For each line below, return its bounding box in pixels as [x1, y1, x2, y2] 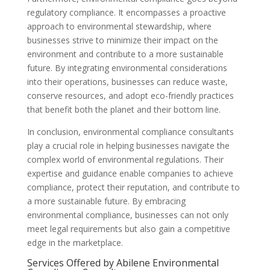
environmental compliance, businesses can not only [27, 209, 228, 221]
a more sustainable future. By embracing [27, 195, 186, 207]
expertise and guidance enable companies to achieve [27, 168, 233, 179]
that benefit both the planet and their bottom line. [27, 104, 221, 115]
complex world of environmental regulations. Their [27, 154, 224, 165]
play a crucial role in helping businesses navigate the [27, 140, 230, 151]
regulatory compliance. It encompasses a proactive [27, 7, 226, 18]
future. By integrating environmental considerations [27, 62, 227, 74]
